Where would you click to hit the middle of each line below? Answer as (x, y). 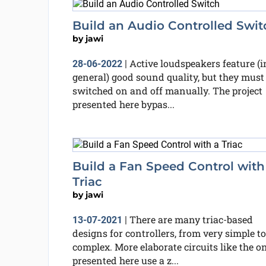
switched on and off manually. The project (167, 90)
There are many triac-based (191, 220)
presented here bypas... (123, 104)
